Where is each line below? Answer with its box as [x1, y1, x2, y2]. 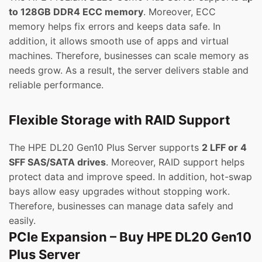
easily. [9, 215, 36, 227]
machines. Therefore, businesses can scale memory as [9, 50, 249, 62]
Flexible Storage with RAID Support [9, 112, 230, 128]
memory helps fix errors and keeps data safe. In [9, 20, 220, 33]
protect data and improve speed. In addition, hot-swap [9, 171, 252, 183]
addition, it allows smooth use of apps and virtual [9, 35, 229, 47]
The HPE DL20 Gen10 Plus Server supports [9, 142, 202, 154]
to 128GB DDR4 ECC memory [9, 6, 143, 18]
